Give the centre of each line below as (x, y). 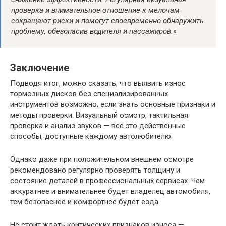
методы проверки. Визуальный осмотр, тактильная (99, 115)
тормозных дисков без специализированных (89, 94)
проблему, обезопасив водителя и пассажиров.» (94, 31)
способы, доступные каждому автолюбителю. (91, 136)
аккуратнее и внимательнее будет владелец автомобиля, (110, 191)
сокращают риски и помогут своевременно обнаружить (107, 20)
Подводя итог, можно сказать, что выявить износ (98, 83)
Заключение (40, 68)
